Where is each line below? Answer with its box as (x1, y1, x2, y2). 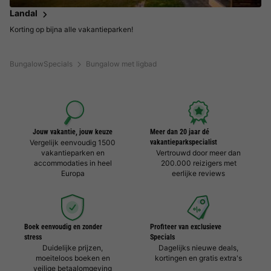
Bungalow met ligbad (86, 59, 157, 69)
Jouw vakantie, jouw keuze (33, 128, 113, 137)
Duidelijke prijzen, (42, 243, 103, 253)
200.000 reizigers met (160, 158, 237, 168)
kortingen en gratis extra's (155, 253, 242, 263)
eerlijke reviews (172, 169, 225, 178)
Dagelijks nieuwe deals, (158, 243, 238, 253)
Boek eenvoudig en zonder (24, 223, 102, 232)
